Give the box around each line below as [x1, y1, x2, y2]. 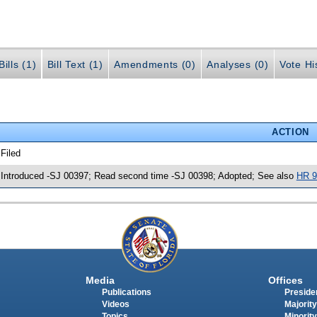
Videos [101, 300, 129, 309]
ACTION [271, 126, 309, 137]
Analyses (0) [207, 59, 269, 71]
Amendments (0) [114, 59, 196, 71]
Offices [267, 275, 303, 287]
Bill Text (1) [47, 59, 103, 71]
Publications [101, 288, 151, 297]
